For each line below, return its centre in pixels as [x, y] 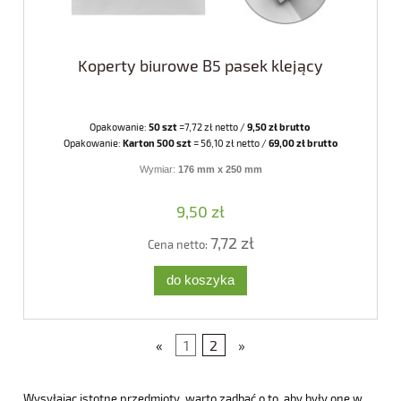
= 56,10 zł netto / [229, 142]
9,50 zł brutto [278, 126]
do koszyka [200, 280]
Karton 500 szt [157, 142]
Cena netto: [179, 244]
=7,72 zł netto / [211, 126]
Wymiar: [158, 169]
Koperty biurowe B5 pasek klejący [200, 65]
